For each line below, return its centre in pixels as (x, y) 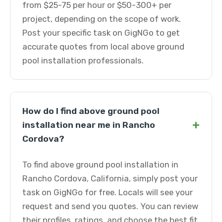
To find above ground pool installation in (100, 165)
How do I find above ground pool (91, 111)
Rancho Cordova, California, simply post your (110, 178)
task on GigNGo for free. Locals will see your (108, 192)
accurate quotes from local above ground (103, 47)
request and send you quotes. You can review (110, 206)
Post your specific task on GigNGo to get (101, 33)
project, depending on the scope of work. (102, 19)
